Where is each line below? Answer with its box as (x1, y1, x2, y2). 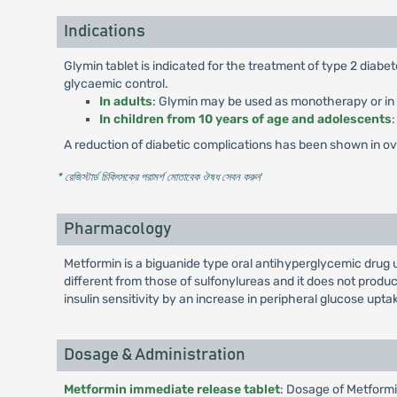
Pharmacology (63, 221, 171, 237)
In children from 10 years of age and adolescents (98, 112, 392, 127)
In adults (98, 94, 152, 109)
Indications (63, 23, 145, 40)
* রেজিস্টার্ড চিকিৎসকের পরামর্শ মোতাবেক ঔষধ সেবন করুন (56, 170, 261, 183)
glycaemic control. (63, 76, 168, 91)
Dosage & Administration (63, 346, 245, 363)
